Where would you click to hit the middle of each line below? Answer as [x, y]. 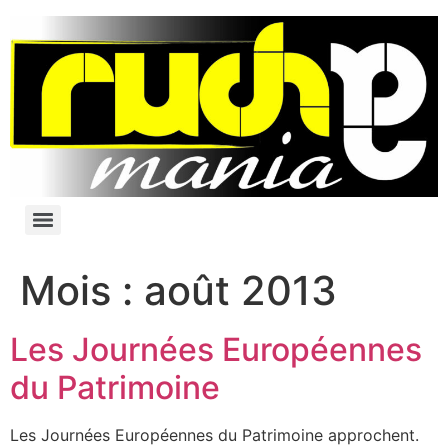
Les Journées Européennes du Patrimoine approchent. [214, 434]
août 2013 [240, 290]
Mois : [82, 290]
